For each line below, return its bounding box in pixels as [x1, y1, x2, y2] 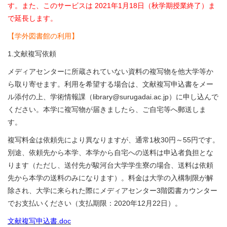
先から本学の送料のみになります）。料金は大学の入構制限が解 [8, 174, 213, 182]
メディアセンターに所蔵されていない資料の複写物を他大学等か [8, 67, 213, 75]
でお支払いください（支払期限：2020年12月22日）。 [8, 199, 182, 207]
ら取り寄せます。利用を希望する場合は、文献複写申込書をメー [8, 80, 213, 88]
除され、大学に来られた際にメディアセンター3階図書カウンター [8, 186, 217, 195]
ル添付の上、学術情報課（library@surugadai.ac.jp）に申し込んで [8, 93, 218, 101]
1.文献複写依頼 [8, 50, 56, 58]
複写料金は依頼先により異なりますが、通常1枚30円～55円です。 [8, 136, 219, 144]
